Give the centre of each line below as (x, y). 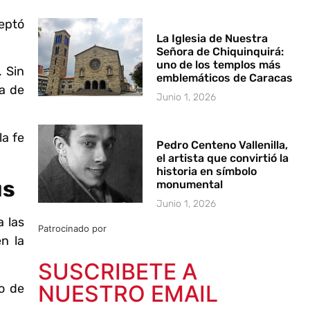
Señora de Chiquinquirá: (220, 51)
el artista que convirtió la (223, 158)
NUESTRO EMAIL (128, 293)
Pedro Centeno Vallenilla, (222, 145)
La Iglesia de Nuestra (212, 38)
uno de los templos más (219, 64)
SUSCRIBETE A (117, 271)
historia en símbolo (207, 171)
